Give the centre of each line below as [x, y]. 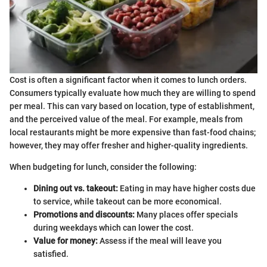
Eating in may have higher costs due [187, 188]
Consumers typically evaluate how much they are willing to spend [133, 93]
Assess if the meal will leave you [160, 240]
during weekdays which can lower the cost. [114, 227]
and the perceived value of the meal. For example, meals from [126, 119]
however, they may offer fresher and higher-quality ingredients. [129, 145]
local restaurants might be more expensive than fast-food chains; [133, 132]
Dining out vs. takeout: [76, 188]
